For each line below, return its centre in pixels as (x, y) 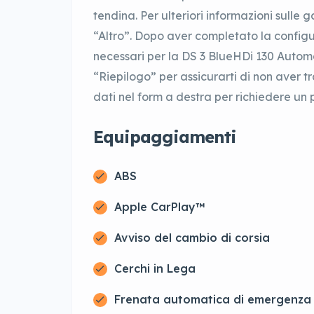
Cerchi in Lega (155, 269)
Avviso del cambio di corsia (192, 238)
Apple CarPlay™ (159, 207)
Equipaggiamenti (165, 137)
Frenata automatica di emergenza (213, 300)
